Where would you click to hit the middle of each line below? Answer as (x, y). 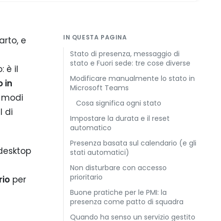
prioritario (86, 177)
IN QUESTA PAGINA (95, 37)
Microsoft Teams (99, 88)
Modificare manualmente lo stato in (132, 78)
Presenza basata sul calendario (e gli (133, 143)
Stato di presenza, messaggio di (125, 54)
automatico (91, 128)
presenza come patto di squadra (127, 202)
